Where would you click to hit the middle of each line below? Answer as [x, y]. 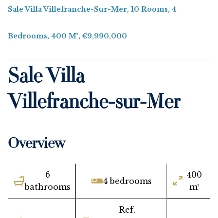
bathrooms [48, 187]
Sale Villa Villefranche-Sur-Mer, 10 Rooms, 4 [92, 9]
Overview [36, 145]
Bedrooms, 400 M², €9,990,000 [67, 36]
